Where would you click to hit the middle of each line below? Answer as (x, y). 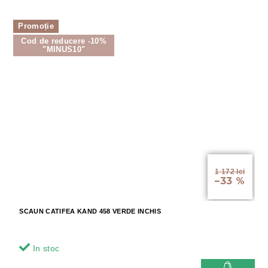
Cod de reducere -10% (64, 41)
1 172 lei (230, 172)
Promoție (36, 26)
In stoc (45, 249)
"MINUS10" (64, 50)
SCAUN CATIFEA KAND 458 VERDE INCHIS (90, 211)
